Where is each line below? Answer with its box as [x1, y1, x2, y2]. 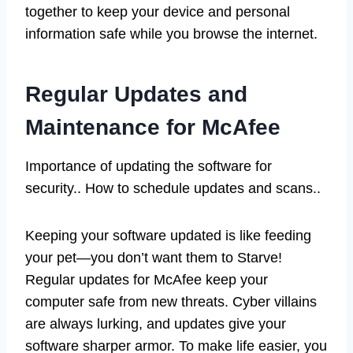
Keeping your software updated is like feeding [25, 227, 311, 243]
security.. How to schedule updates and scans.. [25, 180, 321, 196]
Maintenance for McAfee [25, 114, 281, 139]
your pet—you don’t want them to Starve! [25, 249, 282, 266]
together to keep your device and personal [25, 3, 290, 20]
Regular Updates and [25, 81, 247, 106]
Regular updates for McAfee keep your [25, 271, 268, 288]
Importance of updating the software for [25, 158, 272, 174]
